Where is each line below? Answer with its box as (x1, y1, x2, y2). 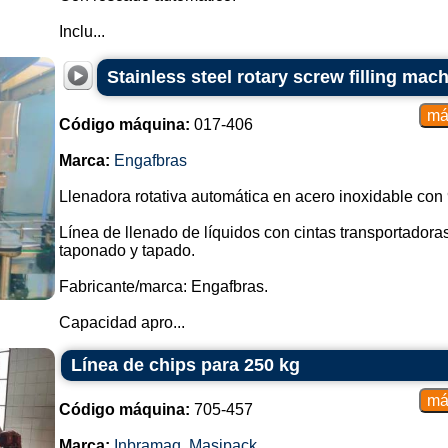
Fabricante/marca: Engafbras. (58, 278, 268, 295)
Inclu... (58, 23, 105, 40)
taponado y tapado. (58, 242, 195, 259)
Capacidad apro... (58, 314, 185, 331)
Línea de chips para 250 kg (70, 355, 300, 375)
